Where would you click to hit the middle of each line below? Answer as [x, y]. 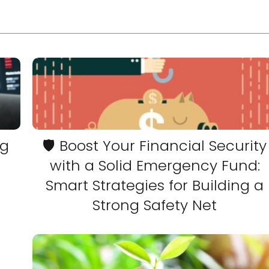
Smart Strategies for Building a [155, 185]
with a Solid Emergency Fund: [155, 165]
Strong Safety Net [155, 205]
